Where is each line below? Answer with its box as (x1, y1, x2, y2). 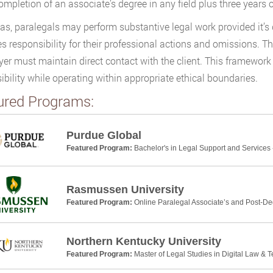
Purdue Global (66, 129, 141, 142)
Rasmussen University (66, 183, 184, 196)
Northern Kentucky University (66, 235, 221, 247)
